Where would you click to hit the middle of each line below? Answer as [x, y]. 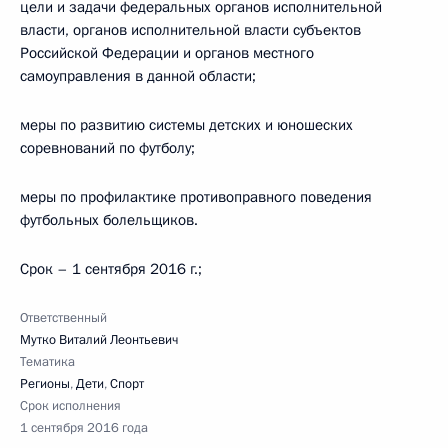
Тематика [47, 362]
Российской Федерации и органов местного [167, 53]
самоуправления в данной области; [138, 76]
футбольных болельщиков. [109, 220]
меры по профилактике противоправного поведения [196, 197]
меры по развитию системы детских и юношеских [186, 125]
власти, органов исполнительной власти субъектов [190, 30]
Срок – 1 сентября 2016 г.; [111, 269]
